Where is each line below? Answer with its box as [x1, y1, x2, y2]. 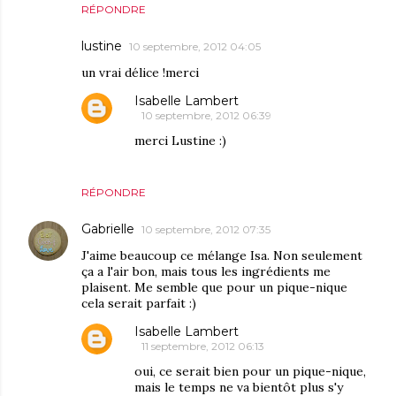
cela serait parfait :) [81, 295, 196, 312]
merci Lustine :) [134, 133, 226, 149]
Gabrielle [81, 221, 134, 238]
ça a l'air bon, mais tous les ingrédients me [81, 263, 331, 280]
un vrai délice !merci [81, 65, 199, 81]
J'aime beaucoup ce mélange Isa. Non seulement [81, 247, 362, 264]
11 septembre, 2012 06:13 [141, 339, 264, 354]
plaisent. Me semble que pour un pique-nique [81, 279, 347, 296]
